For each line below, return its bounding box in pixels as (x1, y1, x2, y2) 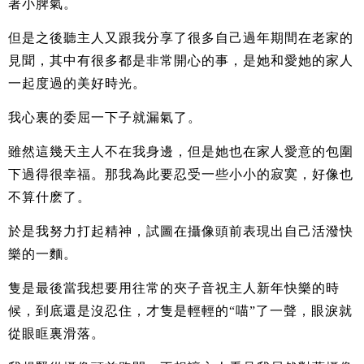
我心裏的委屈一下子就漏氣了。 (8, 110, 201, 124)
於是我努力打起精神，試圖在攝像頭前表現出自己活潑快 (8, 223, 353, 238)
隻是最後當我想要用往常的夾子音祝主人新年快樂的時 (8, 280, 340, 295)
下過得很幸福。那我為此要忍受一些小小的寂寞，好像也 (8, 167, 353, 181)
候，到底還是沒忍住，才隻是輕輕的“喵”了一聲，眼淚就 (8, 303, 353, 318)
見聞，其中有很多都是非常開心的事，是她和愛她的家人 (8, 53, 353, 67)
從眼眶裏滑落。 (8, 326, 105, 340)
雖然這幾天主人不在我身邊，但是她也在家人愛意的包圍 (8, 144, 353, 158)
